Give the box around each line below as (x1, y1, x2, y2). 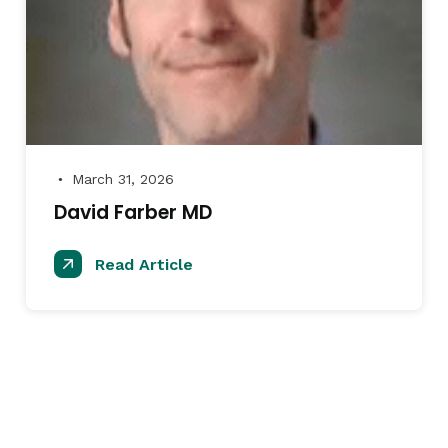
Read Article (90, 255, 193, 274)
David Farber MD (54, 199, 212, 226)
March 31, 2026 (67, 171, 174, 187)
